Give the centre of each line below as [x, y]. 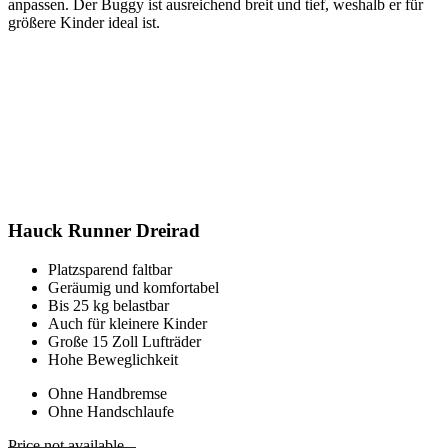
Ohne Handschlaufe [111, 412]
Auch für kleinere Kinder [127, 324]
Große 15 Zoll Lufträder [124, 342]
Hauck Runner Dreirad [104, 231]
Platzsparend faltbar [110, 270]
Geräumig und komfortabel [133, 288]
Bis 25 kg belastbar [108, 306]
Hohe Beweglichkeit [113, 360]
